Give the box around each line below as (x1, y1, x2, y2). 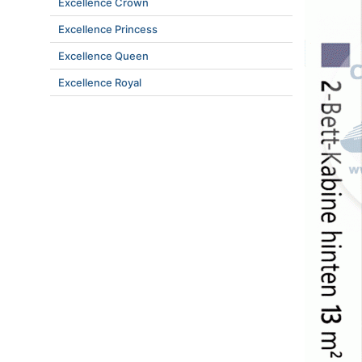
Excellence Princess (58, 23, 158, 36)
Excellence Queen (58, 49, 149, 62)
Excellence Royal (58, 76, 141, 89)
